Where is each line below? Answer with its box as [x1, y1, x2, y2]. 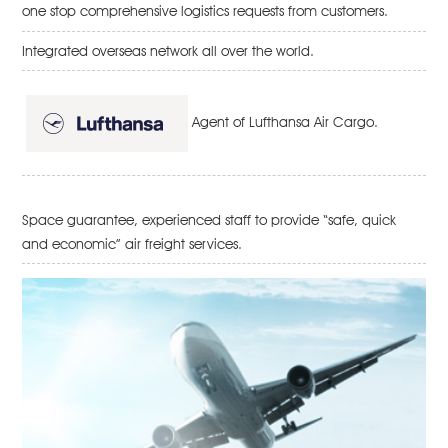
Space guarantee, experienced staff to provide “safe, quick [22, 211, 397, 228]
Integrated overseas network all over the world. [22, 42, 315, 59]
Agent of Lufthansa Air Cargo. [192, 114, 379, 131]
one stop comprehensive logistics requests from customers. [22, 3, 389, 20]
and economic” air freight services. [22, 235, 243, 252]
